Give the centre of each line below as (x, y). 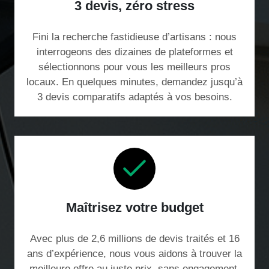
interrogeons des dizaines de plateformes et (134, 52)
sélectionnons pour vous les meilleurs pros (134, 67)
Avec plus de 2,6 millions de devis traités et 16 (134, 239)
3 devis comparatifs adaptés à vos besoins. (134, 97)
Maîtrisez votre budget (134, 208)
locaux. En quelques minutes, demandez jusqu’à (134, 82)
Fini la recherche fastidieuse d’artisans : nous (134, 37)
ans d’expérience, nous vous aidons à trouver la (134, 254)
